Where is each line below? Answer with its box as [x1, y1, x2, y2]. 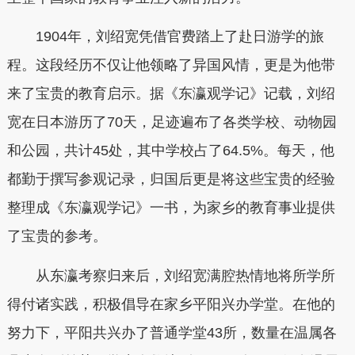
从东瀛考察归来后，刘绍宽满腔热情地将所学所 [35, 267, 335, 284]
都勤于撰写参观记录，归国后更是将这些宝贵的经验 [6, 171, 335, 188]
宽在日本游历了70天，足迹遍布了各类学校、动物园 [6, 114, 337, 131]
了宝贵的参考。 [6, 228, 107, 245]
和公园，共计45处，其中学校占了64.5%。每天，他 [6, 143, 334, 159]
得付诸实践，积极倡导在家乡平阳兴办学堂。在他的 [6, 296, 335, 312]
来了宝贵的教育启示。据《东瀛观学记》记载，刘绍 [6, 86, 335, 102]
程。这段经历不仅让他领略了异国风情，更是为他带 [6, 57, 335, 74]
